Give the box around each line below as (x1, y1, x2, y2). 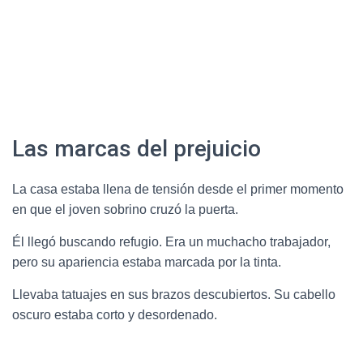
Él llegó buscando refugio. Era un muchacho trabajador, (12, 234, 331, 249)
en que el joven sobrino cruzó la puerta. (12, 202, 238, 216)
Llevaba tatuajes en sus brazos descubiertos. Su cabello (12, 287, 335, 301)
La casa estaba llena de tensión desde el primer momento (12, 181, 344, 196)
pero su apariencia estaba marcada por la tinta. (12, 254, 281, 269)
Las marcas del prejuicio (12, 135, 261, 162)
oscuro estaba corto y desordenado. (12, 307, 217, 322)
